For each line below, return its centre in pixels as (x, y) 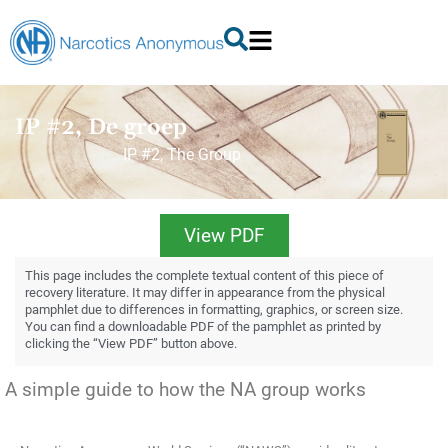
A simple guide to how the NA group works (185, 389)
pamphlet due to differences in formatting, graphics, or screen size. (214, 309)
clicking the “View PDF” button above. (131, 343)
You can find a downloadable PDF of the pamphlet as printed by (203, 326)
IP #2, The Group (182, 154)
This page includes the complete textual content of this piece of (204, 275)
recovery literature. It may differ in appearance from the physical (205, 292)
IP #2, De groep (101, 127)
